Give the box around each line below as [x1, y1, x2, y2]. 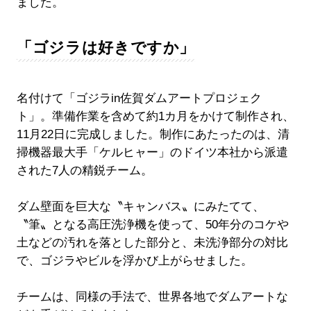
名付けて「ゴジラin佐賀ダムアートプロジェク [16, 91, 262, 105]
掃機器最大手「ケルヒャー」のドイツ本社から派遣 [16, 145, 288, 159]
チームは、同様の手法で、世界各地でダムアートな [16, 289, 288, 303]
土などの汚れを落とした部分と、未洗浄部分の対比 [16, 235, 288, 249]
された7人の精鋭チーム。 [16, 163, 153, 177]
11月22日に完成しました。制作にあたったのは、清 [16, 127, 289, 141]
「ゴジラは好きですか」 [16, 38, 196, 56]
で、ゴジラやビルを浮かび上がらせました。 [16, 253, 253, 267]
